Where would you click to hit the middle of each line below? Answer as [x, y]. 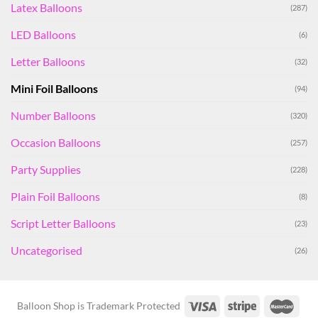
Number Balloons [53, 116]
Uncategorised [46, 251]
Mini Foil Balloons [54, 89]
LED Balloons [43, 35]
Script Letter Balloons [63, 224]
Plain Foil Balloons [55, 197]
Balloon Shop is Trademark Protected [98, 305]
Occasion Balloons [56, 143]
